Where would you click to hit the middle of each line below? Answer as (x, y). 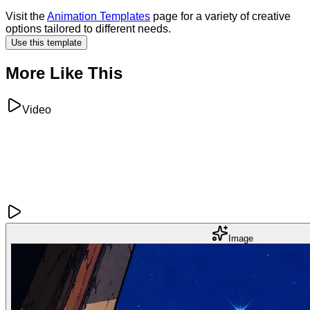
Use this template (46, 43)
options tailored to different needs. (88, 29)
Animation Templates (99, 17)
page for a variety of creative (220, 17)
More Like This (64, 73)
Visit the (26, 17)
